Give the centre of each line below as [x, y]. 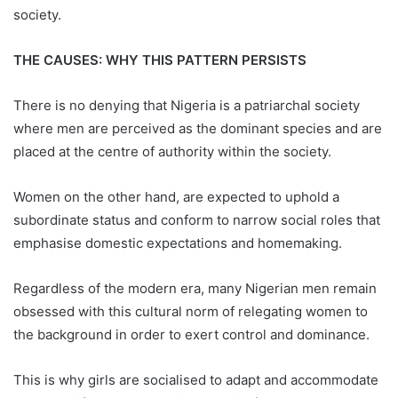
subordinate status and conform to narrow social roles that [197, 220]
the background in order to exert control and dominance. [191, 335]
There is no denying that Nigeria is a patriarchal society [187, 106]
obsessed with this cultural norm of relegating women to [191, 312]
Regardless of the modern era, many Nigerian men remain [195, 289]
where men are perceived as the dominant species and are [198, 129]
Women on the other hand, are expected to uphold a [176, 197]
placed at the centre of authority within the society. [172, 152]
